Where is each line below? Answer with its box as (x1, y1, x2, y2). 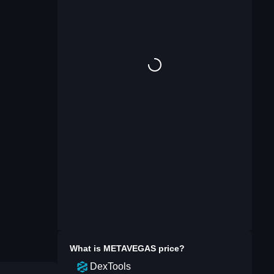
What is (70, 243, 103, 253)
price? (156, 243, 185, 253)
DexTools (90, 261, 131, 272)
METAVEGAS (103, 243, 156, 253)
